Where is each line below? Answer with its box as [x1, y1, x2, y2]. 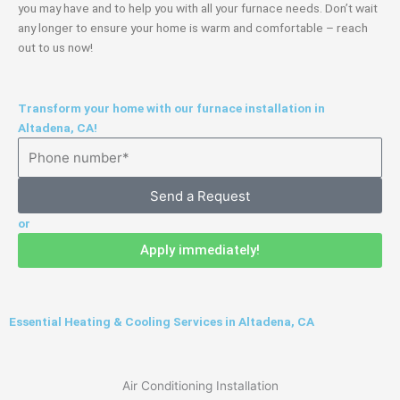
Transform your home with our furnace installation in [18, 100, 325, 115]
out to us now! [18, 39, 93, 54]
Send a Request [150, 187, 250, 204]
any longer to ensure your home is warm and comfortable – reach [18, 20, 368, 35]
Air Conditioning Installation [121, 379, 279, 394]
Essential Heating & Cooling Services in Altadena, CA [9, 314, 314, 329]
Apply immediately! [140, 242, 260, 259]
